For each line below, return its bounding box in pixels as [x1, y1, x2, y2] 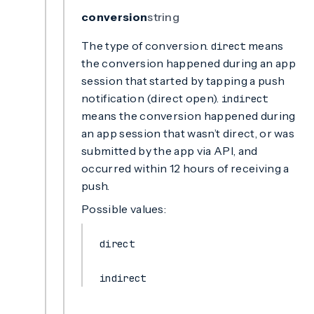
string [147, 10, 180, 24]
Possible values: [81, 202, 167, 216]
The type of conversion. [81, 39, 211, 53]
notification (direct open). [81, 91, 221, 105]
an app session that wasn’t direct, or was [81, 126, 295, 140]
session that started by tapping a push [81, 74, 285, 88]
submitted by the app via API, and [81, 144, 258, 158]
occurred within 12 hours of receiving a [81, 161, 289, 175]
